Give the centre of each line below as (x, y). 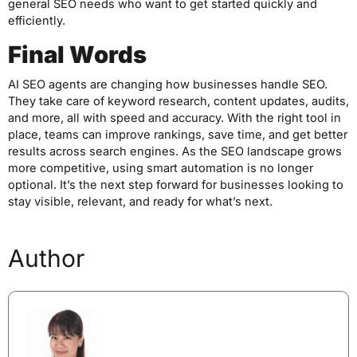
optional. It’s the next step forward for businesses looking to (176, 185)
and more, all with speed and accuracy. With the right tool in (175, 118)
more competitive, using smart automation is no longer (161, 169)
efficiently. (37, 20)
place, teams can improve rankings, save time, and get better (178, 135)
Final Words (77, 55)
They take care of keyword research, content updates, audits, (178, 102)
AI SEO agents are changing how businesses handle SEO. (168, 85)
